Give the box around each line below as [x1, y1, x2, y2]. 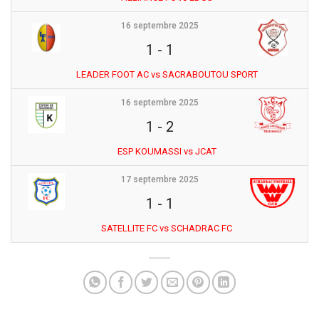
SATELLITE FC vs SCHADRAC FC [101, 222, 232, 234]
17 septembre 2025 [120, 174, 199, 184]
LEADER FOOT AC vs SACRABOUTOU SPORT [75, 68, 258, 80]
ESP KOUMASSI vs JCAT [117, 145, 216, 157]
